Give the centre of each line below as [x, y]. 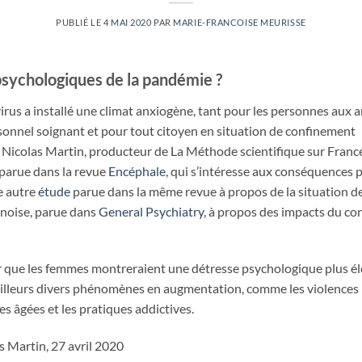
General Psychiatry [151, 211]
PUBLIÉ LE [80, 22]
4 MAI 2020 [127, 22]
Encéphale [136, 170]
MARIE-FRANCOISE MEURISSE [240, 22]
